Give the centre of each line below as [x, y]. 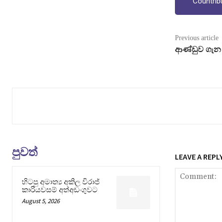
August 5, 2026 [41, 201]
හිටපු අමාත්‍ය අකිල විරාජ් [61, 182]
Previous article [196, 38]
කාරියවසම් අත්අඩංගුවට [60, 190]
